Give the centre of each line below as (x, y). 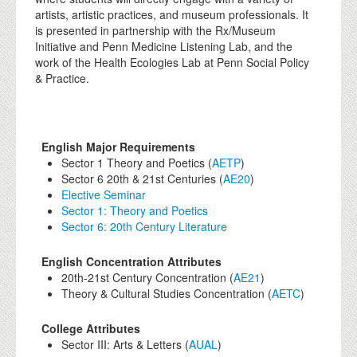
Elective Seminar (104, 194)
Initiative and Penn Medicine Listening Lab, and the (164, 46)
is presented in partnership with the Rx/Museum (155, 30)
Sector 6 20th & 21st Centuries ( (142, 178)
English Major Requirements (118, 146)
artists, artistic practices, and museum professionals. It (172, 14)
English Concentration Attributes (131, 261)
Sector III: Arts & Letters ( (125, 344)
